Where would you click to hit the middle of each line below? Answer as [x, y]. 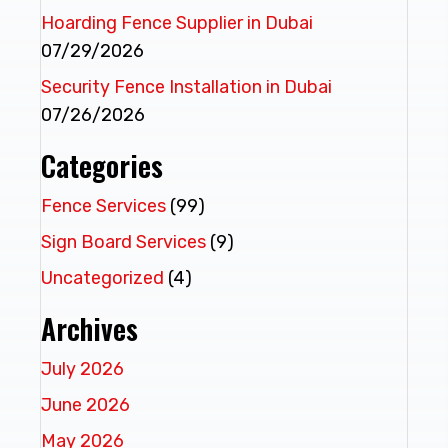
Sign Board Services [123, 242]
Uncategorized [102, 278]
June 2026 [85, 405]
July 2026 [82, 369]
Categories [102, 166]
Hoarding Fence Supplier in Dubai [177, 23]
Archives [89, 329]
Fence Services [103, 206]
